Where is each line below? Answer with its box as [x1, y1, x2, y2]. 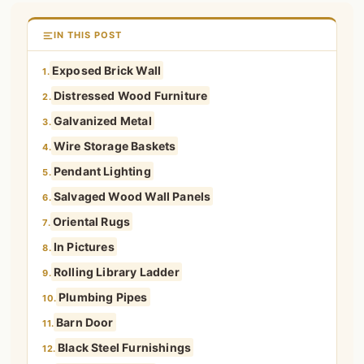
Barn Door [55, 315, 114, 330]
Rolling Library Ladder [53, 265, 180, 279]
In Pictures [53, 240, 115, 254]
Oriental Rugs [52, 214, 131, 229]
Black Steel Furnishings [57, 340, 192, 355]
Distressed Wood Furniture [53, 89, 208, 103]
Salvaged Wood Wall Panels [53, 189, 211, 204]
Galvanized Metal [53, 114, 152, 128]
